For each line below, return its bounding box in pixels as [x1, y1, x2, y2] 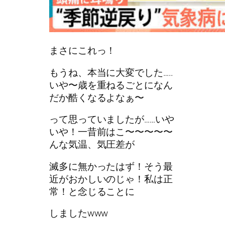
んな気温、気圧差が [49, 138, 135, 151]
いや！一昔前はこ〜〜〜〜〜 [49, 125, 173, 139]
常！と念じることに [49, 184, 135, 198]
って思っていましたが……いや [49, 113, 174, 126]
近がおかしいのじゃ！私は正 [49, 172, 173, 185]
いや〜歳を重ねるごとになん [49, 78, 173, 91]
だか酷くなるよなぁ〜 [49, 90, 144, 104]
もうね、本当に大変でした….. [49, 65, 173, 79]
